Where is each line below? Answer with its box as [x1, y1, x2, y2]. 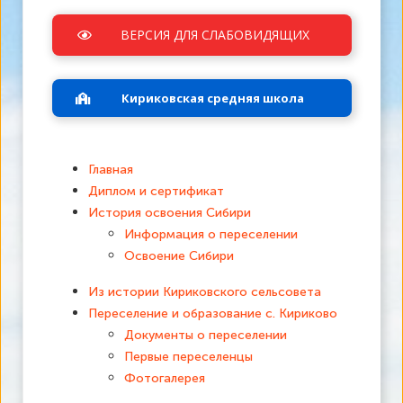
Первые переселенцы [124, 348, 253, 364]
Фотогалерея [124, 370, 205, 386]
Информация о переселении [124, 226, 298, 242]
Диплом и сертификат [88, 183, 224, 199]
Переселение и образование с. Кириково [88, 305, 337, 321]
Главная [88, 161, 133, 177]
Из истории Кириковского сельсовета [88, 283, 321, 300]
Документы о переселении [124, 327, 287, 343]
